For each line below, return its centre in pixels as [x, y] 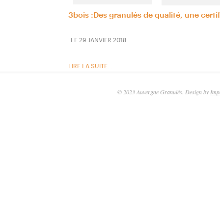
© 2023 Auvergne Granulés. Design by [164, 92]
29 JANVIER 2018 [102, 40]
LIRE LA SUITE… [90, 66]
